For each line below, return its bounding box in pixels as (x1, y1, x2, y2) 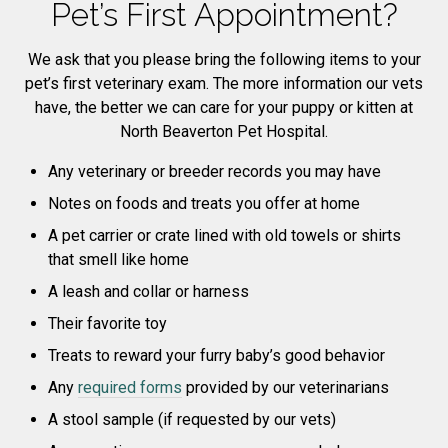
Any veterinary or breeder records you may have (48, 162, 381, 181)
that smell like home (48, 250, 189, 269)
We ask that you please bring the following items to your (27, 50, 421, 69)
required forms (78, 378, 182, 397)
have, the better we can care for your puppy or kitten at (35, 98, 413, 117)
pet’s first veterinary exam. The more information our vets (25, 74, 423, 93)
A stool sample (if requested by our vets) (48, 410, 336, 429)
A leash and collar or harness (48, 282, 249, 301)
